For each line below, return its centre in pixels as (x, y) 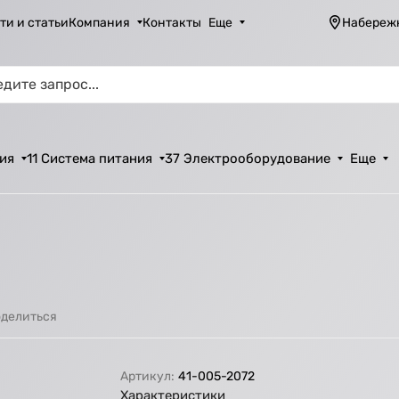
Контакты (172, 22)
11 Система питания (90, 159)
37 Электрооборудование (248, 159)
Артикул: (148, 377)
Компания (100, 22)
